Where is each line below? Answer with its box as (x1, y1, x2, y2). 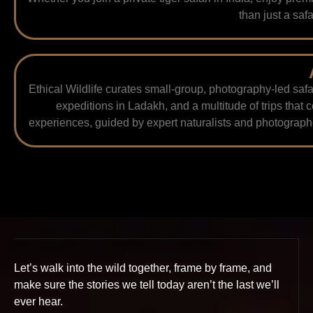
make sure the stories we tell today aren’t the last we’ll (14, 279, 279, 291)
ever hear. (14, 296, 63, 308)
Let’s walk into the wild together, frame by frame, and (14, 262, 272, 275)
